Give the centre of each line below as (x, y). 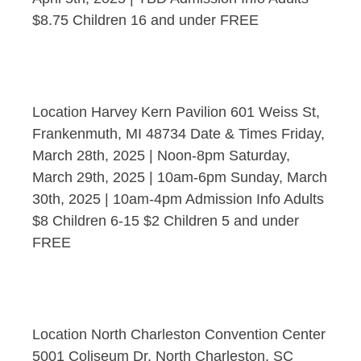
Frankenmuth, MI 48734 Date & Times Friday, (178, 134)
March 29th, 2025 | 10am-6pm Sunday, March (180, 177)
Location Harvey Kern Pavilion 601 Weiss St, (176, 112)
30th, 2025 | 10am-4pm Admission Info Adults (178, 199)
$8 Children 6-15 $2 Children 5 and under (166, 221)
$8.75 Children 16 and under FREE (145, 20)
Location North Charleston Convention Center (179, 334)
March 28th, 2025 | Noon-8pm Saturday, (161, 156)
